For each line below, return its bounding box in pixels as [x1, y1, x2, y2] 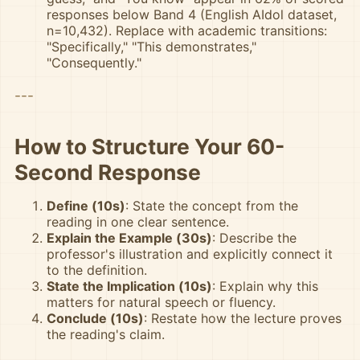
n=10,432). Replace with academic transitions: [47, 22, 327, 39]
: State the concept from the [125, 198, 298, 214]
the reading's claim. [47, 326, 165, 342]
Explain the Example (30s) [47, 230, 212, 246]
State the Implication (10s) [47, 278, 212, 294]
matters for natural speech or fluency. [47, 294, 276, 310]
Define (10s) [47, 198, 125, 214]
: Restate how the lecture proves [144, 310, 342, 326]
